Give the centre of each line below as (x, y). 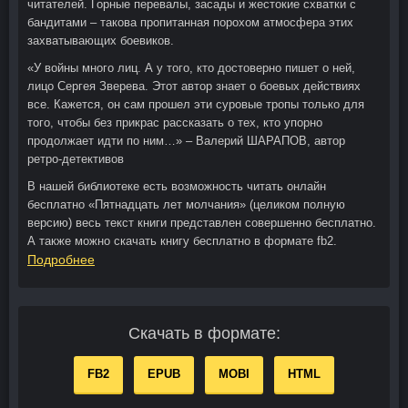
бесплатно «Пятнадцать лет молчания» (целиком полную (186, 205)
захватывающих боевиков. (101, 41)
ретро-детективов (76, 159)
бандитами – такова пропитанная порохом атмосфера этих (190, 23)
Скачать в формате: (204, 334)
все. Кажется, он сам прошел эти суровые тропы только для (196, 105)
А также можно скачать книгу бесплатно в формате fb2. (182, 241)
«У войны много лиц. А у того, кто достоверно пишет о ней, (191, 68)
